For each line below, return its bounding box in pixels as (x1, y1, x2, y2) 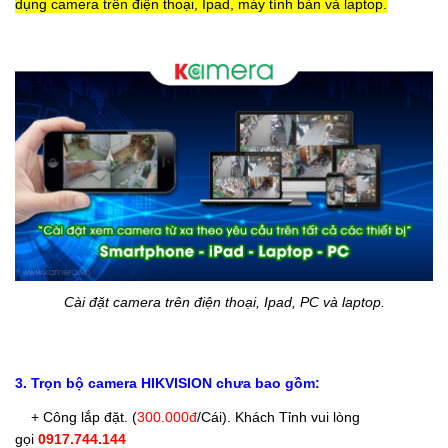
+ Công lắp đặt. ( (15, 409, 137, 426)
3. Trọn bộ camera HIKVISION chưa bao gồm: (15, 375, 320, 392)
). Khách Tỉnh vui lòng (222, 409, 360, 426)
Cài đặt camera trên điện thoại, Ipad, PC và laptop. (63, 294, 385, 311)
